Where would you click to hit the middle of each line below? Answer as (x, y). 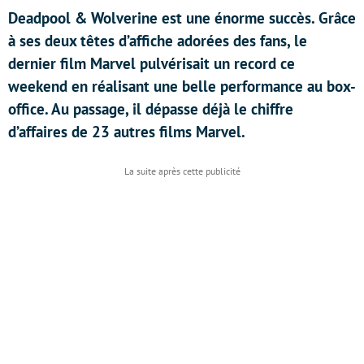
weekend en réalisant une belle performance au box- (182, 86)
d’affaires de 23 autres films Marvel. (127, 132)
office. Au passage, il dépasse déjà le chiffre (151, 109)
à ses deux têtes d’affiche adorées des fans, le (158, 41)
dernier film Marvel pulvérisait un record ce (152, 63)
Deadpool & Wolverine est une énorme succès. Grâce (182, 18)
